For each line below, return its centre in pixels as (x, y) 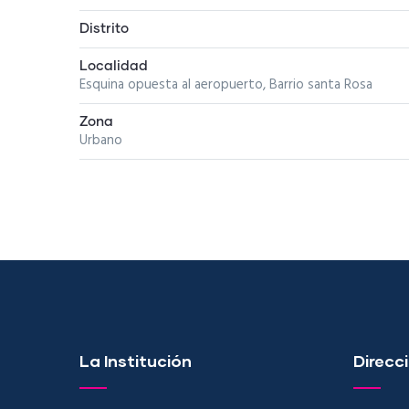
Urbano (101, 141)
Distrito (104, 29)
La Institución (136, 361)
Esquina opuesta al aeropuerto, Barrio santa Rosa (226, 85)
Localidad (114, 66)
